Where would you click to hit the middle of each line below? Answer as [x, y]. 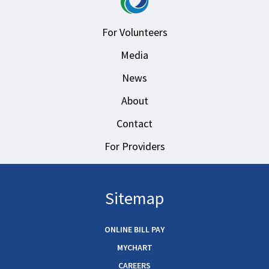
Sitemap [134, 198]
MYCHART [134, 247]
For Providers [134, 146]
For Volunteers [134, 32]
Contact [134, 123]
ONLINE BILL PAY [134, 229]
